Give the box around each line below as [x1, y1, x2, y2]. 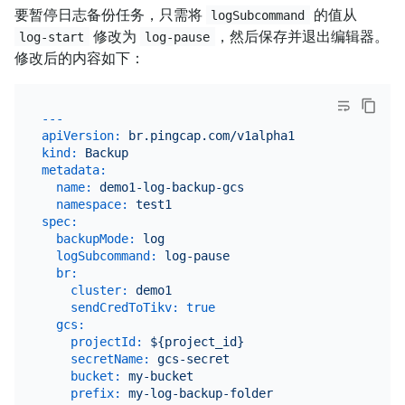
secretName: [70, 352, 150, 367]
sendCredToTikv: [70, 300, 179, 316]
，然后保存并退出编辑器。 [214, 27, 389, 45]
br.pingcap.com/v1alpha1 [127, 128, 295, 144]
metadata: [41, 163, 107, 178]
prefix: [70, 386, 121, 401]
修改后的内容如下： [14, 49, 145, 67]
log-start [19, 29, 85, 44]
